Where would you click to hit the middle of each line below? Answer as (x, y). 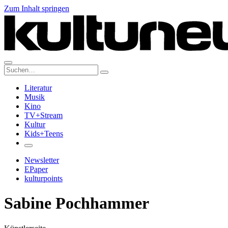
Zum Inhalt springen (37, 8)
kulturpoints (44, 178)
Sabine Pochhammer (77, 203)
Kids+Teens (44, 134)
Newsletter (42, 160)
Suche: (15, 68)
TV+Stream (44, 115)
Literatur (38, 88)
